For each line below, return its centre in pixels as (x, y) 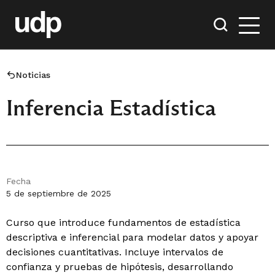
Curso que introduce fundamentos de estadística (123, 223)
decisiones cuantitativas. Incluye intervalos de (115, 252)
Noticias (33, 75)
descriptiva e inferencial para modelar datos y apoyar (132, 237)
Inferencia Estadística (111, 108)
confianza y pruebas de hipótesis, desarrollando (120, 267)
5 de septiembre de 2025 (59, 193)
